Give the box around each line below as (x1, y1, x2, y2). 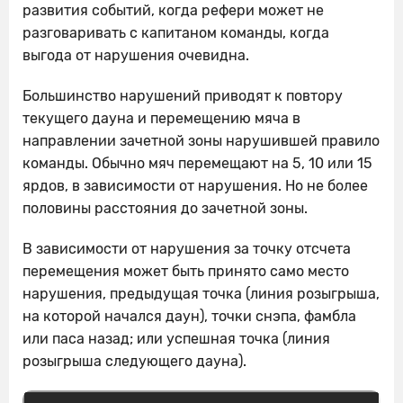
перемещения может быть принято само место (22, 263, 349, 281)
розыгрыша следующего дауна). (22, 353, 246, 371)
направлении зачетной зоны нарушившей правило (22, 132, 380, 150)
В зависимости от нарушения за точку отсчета (22, 240, 351, 258)
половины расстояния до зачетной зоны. (22, 200, 308, 218)
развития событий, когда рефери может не (22, 2, 324, 20)
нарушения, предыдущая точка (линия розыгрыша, (22, 285, 380, 303)
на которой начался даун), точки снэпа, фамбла (22, 308, 356, 326)
